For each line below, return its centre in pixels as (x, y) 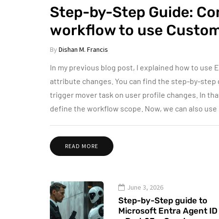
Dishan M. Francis (83, 50)
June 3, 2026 (145, 187)
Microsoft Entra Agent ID (168, 211)
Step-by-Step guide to (163, 201)
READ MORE (82, 146)
